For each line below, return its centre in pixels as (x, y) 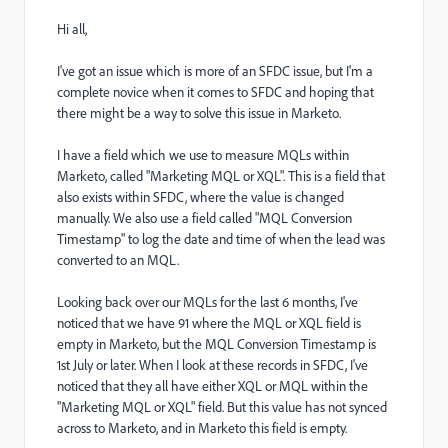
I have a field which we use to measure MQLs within (203, 155)
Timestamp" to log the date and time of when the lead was (221, 239)
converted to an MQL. (118, 260)
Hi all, (72, 29)
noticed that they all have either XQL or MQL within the (212, 386)
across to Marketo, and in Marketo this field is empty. (202, 428)
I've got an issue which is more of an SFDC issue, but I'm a (215, 71)
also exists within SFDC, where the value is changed (200, 197)
